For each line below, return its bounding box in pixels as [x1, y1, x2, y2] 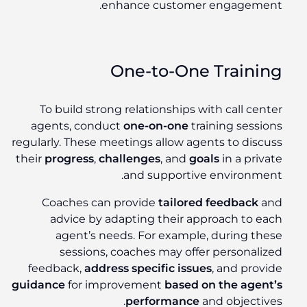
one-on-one [126, 119, 191, 133]
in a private [222, 152, 285, 166]
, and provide [214, 262, 285, 275]
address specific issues [87, 262, 214, 275]
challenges [101, 152, 163, 166]
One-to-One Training [113, 61, 285, 82]
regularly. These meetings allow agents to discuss [14, 136, 285, 149]
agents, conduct [34, 119, 126, 133]
